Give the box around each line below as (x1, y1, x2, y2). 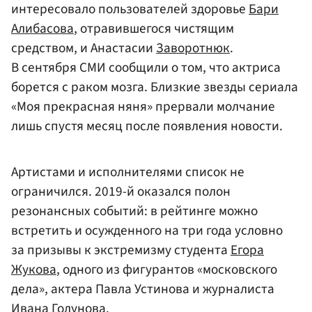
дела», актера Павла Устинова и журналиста (11, 279, 274, 299)
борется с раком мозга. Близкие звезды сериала (11, 77, 298, 97)
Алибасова (11, 18, 74, 38)
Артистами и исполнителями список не (11, 162, 244, 182)
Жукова (11, 260, 56, 280)
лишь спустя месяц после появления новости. (11, 116, 283, 136)
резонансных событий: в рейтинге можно (11, 201, 258, 221)
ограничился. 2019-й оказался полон (11, 182, 231, 202)
